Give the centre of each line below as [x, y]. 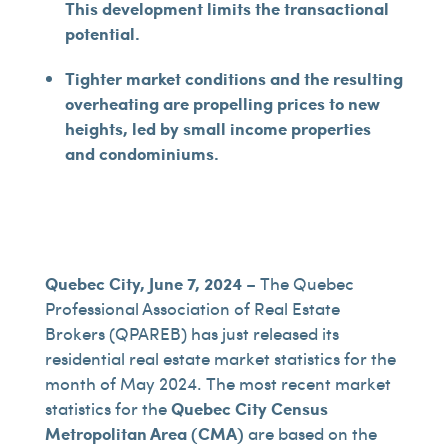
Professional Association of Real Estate [192, 308]
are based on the [310, 433]
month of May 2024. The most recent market [217, 383]
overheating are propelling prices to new [222, 103]
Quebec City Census [249, 408]
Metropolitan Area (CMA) [144, 433]
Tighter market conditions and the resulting [233, 78]
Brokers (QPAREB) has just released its [191, 333]
